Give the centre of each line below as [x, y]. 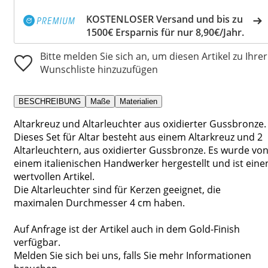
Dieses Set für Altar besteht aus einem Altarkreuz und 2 [138, 137]
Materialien [138, 101]
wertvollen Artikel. [54, 176]
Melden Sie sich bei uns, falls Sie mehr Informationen [133, 255]
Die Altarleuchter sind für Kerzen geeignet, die [117, 189]
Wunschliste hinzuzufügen [99, 69]
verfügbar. [37, 242]
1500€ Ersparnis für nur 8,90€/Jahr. [165, 32]
